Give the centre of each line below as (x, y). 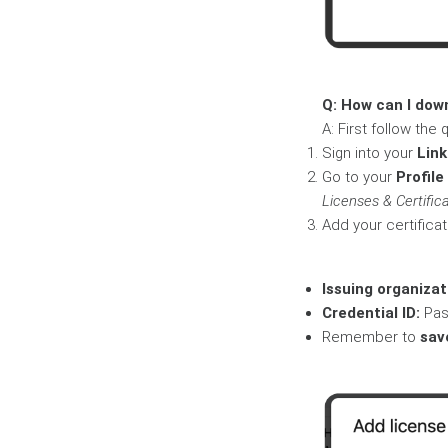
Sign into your (369, 152)
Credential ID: (371, 312)
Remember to (371, 336)
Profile (420, 176)
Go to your (359, 176)
